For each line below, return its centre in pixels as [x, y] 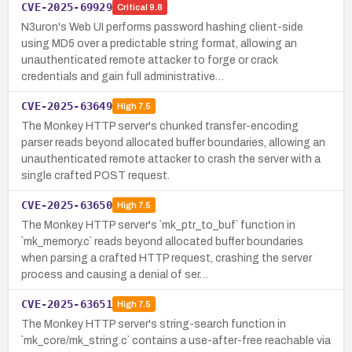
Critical [132, 7]
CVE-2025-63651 [67, 304]
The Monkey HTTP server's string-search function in [154, 324]
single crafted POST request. [95, 175]
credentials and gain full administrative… [123, 76]
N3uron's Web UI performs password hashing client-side [162, 27]
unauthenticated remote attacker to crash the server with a [171, 159]
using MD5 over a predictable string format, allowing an [159, 43]
